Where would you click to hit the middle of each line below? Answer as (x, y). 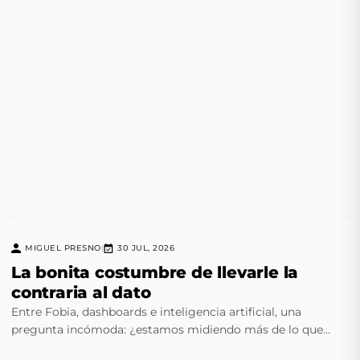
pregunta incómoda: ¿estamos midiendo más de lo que (167, 329)
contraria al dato (81, 292)
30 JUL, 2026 (146, 248)
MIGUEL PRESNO (63, 248)
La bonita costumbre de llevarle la (155, 272)
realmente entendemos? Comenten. (113, 347)
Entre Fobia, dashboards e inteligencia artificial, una (156, 312)
